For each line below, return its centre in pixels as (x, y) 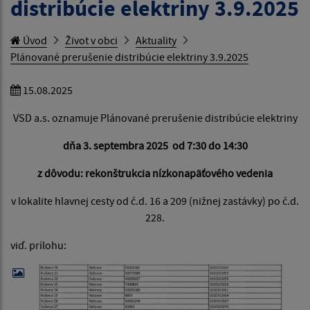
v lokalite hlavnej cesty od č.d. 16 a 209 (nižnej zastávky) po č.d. (155, 200)
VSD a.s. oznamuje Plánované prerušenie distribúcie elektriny (155, 117)
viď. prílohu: (38, 245)
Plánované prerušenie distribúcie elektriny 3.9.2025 (129, 56)
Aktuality (156, 40)
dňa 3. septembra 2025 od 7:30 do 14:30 (155, 145)
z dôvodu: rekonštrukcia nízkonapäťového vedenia (155, 173)
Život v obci (91, 40)
